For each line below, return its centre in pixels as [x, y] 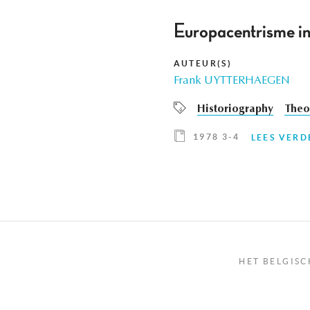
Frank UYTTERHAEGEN [231, 81]
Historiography [235, 110]
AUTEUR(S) [203, 64]
